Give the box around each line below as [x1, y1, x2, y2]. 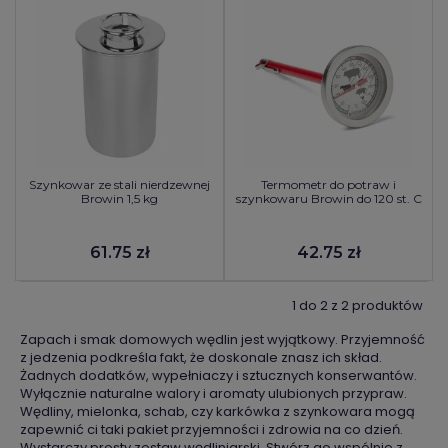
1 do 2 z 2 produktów [292, 296, 423, 315]
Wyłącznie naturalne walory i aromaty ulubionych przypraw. [20, 384, 407, 403]
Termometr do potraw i [261, 177, 396, 192]
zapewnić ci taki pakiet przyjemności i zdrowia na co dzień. [20, 420, 403, 439]
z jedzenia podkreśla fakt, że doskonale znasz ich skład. [20, 348, 382, 367]
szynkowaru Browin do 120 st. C [235, 191, 422, 206]
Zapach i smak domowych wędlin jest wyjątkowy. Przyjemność [20, 330, 425, 349]
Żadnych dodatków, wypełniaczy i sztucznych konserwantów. [20, 366, 417, 385]
